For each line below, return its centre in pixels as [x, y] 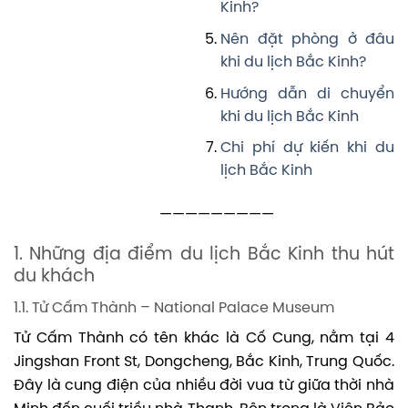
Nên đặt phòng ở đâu [307, 39]
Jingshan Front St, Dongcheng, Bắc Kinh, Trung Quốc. [204, 362]
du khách [54, 277]
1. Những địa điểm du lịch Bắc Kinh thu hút [204, 255]
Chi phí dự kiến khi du [307, 148]
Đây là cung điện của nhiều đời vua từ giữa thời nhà [204, 385]
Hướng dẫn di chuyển [307, 94]
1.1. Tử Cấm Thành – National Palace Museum [174, 308]
